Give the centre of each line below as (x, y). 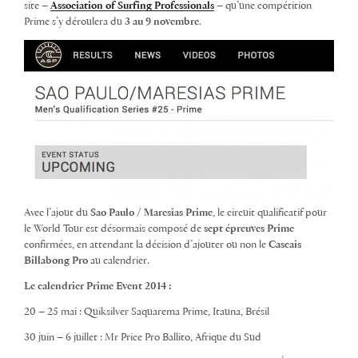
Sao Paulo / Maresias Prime (151, 213)
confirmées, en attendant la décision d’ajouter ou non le (146, 245)
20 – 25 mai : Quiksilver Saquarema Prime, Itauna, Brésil (147, 312)
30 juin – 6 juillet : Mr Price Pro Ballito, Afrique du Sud (143, 338)
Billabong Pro (56, 261)
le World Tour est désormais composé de (114, 229)
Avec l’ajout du (57, 213)
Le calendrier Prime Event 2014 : (98, 286)
